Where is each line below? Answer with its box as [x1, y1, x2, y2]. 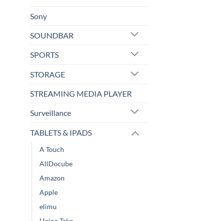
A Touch [39, 145, 64, 153]
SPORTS [30, 50, 59, 60]
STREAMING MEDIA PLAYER [30, 89, 132, 99]
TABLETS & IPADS [30, 127, 92, 137]
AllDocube [39, 159, 73, 168]
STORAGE [30, 70, 65, 79]
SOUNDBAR [30, 30, 74, 40]
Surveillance [30, 108, 71, 117]
